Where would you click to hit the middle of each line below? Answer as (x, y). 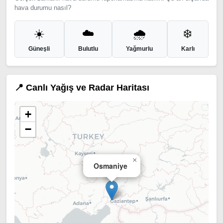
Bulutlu (88, 49)
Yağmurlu (140, 49)
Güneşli (39, 49)
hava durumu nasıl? (43, 8)
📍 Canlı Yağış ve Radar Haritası (82, 88)
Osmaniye (111, 166)
